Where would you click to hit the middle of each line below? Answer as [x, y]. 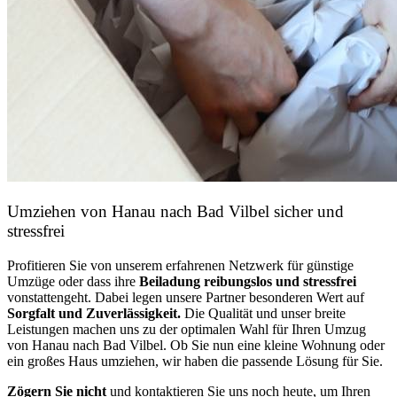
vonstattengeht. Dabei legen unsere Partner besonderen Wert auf [186, 297]
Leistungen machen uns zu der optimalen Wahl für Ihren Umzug [187, 329]
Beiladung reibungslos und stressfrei [246, 281]
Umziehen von [59, 212]
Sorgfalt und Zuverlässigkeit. [94, 313]
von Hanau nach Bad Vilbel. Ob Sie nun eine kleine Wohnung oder [196, 345]
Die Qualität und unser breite [263, 313]
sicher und [307, 212]
